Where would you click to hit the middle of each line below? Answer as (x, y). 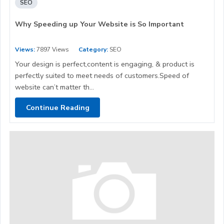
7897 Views (52, 50)
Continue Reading (57, 107)
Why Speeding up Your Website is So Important (99, 24)
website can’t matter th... (54, 87)
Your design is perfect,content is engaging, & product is (105, 64)
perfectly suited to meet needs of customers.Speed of (102, 76)
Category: (93, 50)
